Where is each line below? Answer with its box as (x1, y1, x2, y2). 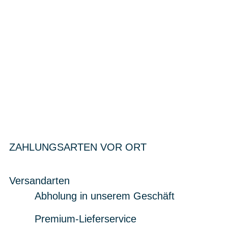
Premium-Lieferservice (34, 213, 136, 225)
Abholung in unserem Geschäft (34, 190, 175, 202)
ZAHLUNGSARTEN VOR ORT (9, 141, 147, 153)
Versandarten (9, 175, 70, 187)
